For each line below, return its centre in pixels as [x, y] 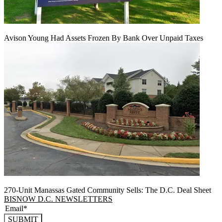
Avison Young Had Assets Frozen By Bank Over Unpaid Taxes [104, 38]
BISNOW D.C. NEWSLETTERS [58, 199]
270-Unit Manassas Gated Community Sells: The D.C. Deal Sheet [108, 190]
